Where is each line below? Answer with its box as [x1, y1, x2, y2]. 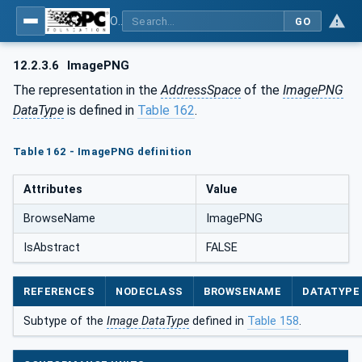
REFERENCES [23, 284, 95, 297]
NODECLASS [116, 284, 183, 297]
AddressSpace [161, 82, 241, 98]
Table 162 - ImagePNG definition [13, 145, 192, 158]
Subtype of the [23, 314, 107, 328]
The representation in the [13, 82, 161, 98]
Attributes [23, 182, 82, 196]
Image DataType [107, 314, 189, 328]
